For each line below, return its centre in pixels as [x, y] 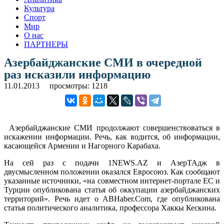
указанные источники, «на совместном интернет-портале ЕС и [112, 180]
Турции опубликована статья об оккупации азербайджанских [112, 189]
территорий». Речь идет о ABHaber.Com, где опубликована [112, 198]
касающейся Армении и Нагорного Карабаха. [82, 145]
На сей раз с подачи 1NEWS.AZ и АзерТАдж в [112, 162]
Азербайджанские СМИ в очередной [103, 62]
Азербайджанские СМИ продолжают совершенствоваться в [114, 127]
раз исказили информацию [77, 74]
